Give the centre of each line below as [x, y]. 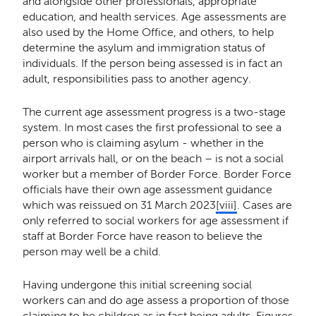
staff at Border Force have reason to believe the [142, 236]
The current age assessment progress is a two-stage [154, 111]
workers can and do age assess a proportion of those [156, 300]
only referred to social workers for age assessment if [155, 220]
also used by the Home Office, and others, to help [148, 32]
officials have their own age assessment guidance [147, 189]
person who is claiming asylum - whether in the [143, 142]
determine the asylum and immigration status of [144, 47]
